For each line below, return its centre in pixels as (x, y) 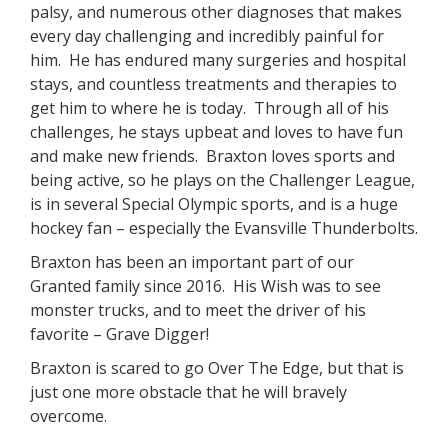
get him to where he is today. (138, 107)
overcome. (68, 415)
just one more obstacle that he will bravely (188, 391)
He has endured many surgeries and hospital (237, 59)
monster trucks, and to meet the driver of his (198, 309)
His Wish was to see (307, 285)
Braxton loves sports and (300, 155)
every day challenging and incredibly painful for (207, 35)
